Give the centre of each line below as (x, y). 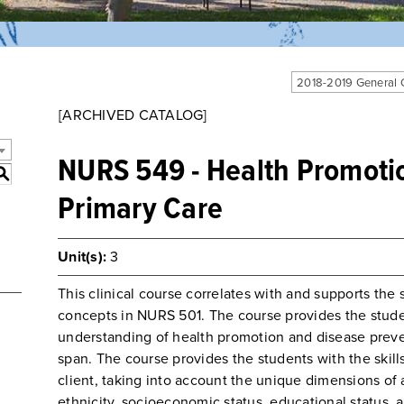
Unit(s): (82, 257)
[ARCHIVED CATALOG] (133, 115)
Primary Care (140, 210)
